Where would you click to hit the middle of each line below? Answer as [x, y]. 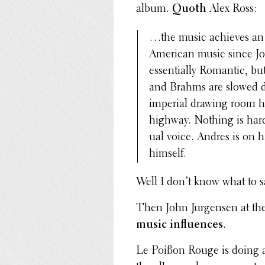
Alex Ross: [232, 9]
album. [154, 9]
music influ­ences [180, 225]
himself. [168, 154]
